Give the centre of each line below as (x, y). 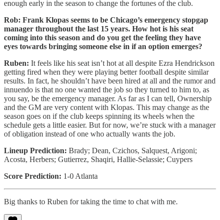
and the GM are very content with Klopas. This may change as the (107, 107)
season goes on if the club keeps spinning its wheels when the (99, 116)
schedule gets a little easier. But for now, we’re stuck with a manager (110, 125)
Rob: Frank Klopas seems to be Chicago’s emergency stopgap (106, 20)
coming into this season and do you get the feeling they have (102, 37)
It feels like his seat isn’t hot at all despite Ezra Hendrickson (122, 63)
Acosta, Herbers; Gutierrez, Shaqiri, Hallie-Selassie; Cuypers (98, 159)
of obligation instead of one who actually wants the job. (90, 134)
